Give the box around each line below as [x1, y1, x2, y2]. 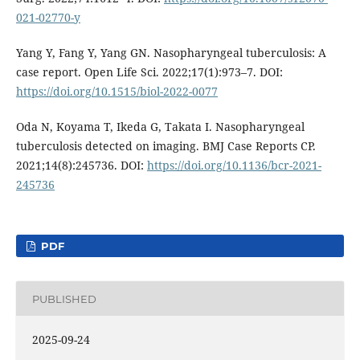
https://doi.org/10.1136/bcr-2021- [146, 157, 321, 174]
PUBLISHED [31, 292, 96, 305]
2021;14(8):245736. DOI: [15, 157, 147, 174]
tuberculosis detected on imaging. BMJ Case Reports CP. [15, 138, 316, 154]
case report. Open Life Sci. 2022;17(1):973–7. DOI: [15, 64, 283, 80]
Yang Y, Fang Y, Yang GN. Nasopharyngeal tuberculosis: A [15, 45, 326, 61]
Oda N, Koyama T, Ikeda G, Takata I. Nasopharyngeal [15, 119, 305, 135]
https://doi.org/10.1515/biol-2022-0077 [15, 84, 218, 100]
